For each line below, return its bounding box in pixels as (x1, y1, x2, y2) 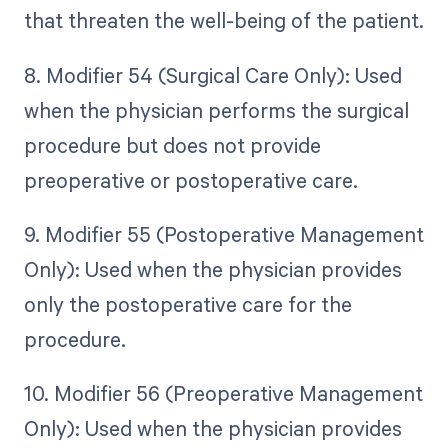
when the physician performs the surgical (23, 95, 409, 124)
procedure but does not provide (23, 130, 321, 159)
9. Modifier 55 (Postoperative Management (23, 219, 424, 248)
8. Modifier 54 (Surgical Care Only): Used (23, 60, 402, 89)
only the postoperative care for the (23, 289, 352, 318)
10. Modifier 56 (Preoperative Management (23, 378, 423, 407)
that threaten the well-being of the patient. (23, 6, 424, 35)
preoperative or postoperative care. (23, 165, 358, 194)
